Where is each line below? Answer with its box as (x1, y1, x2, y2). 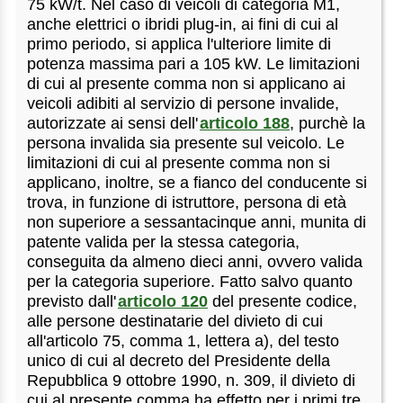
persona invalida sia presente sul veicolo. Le (27, 133, 345, 152)
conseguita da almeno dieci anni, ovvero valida (27, 252, 363, 271)
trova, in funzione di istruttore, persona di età (27, 193, 347, 211)
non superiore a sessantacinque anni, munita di (27, 212, 367, 231)
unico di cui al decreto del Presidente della (27, 351, 331, 370)
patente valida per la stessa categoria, (27, 232, 300, 251)
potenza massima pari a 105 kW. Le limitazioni (27, 54, 361, 73)
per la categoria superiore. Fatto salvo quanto (27, 272, 354, 291)
